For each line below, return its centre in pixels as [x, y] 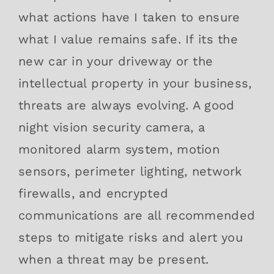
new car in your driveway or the [116, 61]
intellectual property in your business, [135, 83]
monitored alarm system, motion [119, 149]
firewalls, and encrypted [94, 193]
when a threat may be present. [114, 259]
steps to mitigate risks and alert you [131, 237]
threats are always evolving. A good [127, 105]
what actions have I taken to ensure [129, 17]
